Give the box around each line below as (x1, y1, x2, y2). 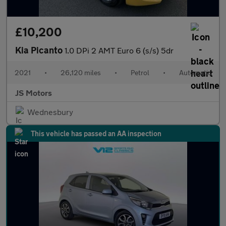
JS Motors (15, 88, 52, 97)
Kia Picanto (15, 44, 65, 55)
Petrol (131, 68, 149, 77)
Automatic (179, 68, 211, 77)
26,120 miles (61, 68, 101, 77)
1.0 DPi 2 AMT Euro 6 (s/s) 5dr (65, 45, 174, 55)
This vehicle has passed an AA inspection (31, 129, 161, 138)
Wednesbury (27, 107, 73, 117)
